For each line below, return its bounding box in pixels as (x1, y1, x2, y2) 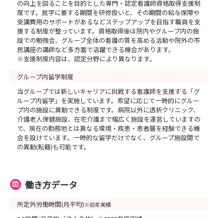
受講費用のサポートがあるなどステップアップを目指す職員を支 (17, 17, 200, 26)
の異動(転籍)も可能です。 (17, 142, 90, 151)
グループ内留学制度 (17, 72, 73, 81)
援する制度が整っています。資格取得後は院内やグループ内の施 (17, 26, 199, 36)
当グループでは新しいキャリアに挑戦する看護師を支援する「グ (17, 87, 200, 96)
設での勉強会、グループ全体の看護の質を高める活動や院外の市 (17, 36, 200, 45)
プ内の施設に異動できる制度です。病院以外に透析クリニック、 (17, 105, 200, 114)
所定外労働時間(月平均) (17, 200, 84, 209)
